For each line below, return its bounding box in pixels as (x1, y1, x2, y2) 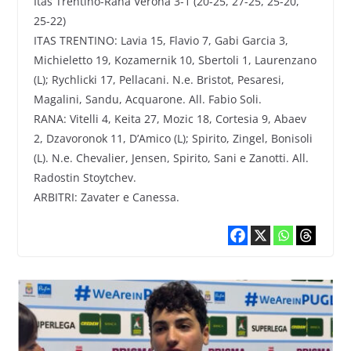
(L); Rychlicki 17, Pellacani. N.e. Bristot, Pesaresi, (33, 72, 284, 88)
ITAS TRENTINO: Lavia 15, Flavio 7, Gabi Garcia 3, (33, 33, 288, 49)
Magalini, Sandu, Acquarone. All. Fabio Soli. (33, 92, 262, 107)
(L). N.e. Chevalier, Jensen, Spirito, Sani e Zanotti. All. (33, 150, 309, 166)
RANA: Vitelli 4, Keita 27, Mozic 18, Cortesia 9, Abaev (33, 111, 306, 127)
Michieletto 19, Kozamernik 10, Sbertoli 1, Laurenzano (33, 52, 317, 68)
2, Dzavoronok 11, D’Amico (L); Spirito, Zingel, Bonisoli (33, 131, 313, 147)
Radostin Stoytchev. (33, 170, 136, 186)
